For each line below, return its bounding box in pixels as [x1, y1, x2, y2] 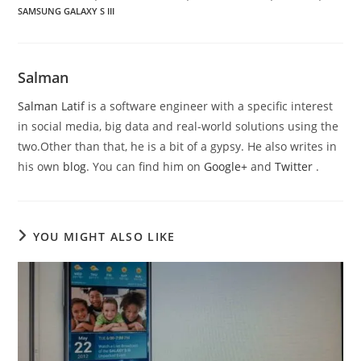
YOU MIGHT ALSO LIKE [32, 229, 176, 244]
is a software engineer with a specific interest [85, 98, 334, 114]
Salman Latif [18, 98, 85, 114]
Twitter [275, 159, 317, 174]
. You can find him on [86, 159, 205, 174]
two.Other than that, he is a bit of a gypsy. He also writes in [18, 139, 338, 154]
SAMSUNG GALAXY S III [18, 5, 115, 17]
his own [18, 159, 64, 174]
